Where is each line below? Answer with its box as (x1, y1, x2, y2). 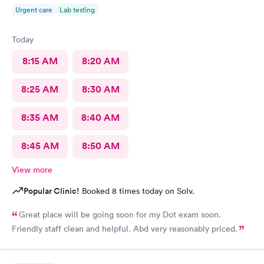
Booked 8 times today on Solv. (80, 185, 194, 196)
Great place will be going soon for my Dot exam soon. (19, 209, 221, 220)
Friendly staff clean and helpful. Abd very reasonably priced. (12, 223, 237, 234)
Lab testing (60, 4, 95, 15)
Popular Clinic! (24, 184, 80, 197)
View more (12, 164, 52, 175)
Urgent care (15, 4, 52, 15)
